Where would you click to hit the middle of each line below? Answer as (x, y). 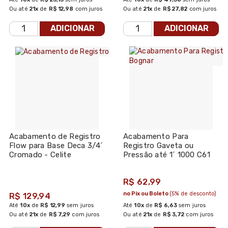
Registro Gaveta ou (159, 145)
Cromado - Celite (40, 154)
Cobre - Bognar (151, 164)
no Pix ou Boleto (146, 193)
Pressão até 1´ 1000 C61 (167, 154)
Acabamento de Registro (55, 136)
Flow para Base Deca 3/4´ (56, 145)
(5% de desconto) (193, 193)
